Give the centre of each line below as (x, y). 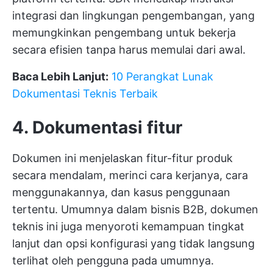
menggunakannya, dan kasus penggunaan (121, 192)
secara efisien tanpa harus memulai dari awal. (129, 50)
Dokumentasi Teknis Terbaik (85, 94)
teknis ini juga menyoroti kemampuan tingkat (128, 226)
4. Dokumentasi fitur (97, 127)
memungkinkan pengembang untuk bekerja (124, 33)
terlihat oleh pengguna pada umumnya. (113, 261)
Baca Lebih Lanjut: (60, 76)
